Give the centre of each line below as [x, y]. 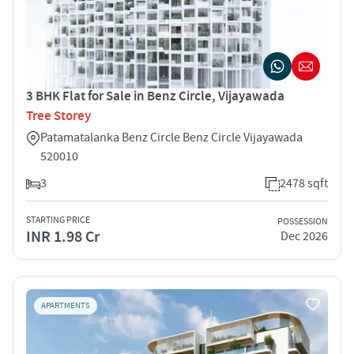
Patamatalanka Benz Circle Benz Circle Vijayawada [171, 137]
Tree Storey [58, 116]
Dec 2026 [304, 237]
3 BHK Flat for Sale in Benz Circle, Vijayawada [155, 96]
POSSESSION [303, 222]
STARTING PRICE [58, 220]
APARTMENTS [66, 305]
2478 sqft [304, 183]
